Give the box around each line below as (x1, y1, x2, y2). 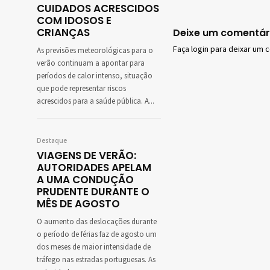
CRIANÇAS (37, 25, 90, 40)
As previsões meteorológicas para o (37, 45, 153, 57)
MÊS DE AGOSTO (37, 196, 120, 212)
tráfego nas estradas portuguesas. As (37, 254, 155, 266)
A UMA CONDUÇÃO (37, 172, 134, 187)
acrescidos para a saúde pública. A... (37, 96, 154, 107)
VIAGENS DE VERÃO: (37, 148, 136, 163)
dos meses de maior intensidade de (37, 242, 151, 253)
